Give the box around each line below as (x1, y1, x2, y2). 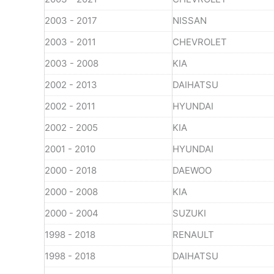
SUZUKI (172, 207, 206, 219)
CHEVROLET (172, 35, 227, 48)
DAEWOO (172, 164, 212, 176)
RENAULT (172, 228, 214, 240)
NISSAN (172, 14, 207, 26)
